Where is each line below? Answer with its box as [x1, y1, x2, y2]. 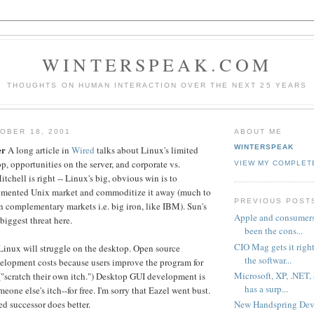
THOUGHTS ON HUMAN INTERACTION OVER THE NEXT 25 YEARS [7, 81, 307, 89]
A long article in [6, 144, 71, 157]
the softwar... [245, 253, 292, 266]
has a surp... [245, 282, 288, 295]
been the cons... [245, 224, 303, 238]
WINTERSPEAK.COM [42, 53, 272, 76]
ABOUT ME [234, 127, 283, 135]
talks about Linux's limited [95, 144, 198, 157]
